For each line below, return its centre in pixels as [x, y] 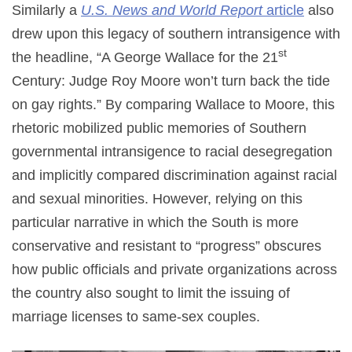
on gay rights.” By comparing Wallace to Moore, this [173, 104]
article [283, 10]
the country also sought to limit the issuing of [151, 293]
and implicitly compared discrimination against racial [174, 175]
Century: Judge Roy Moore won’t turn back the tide [171, 81]
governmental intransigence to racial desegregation [172, 151]
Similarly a [46, 10]
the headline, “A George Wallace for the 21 [145, 57]
